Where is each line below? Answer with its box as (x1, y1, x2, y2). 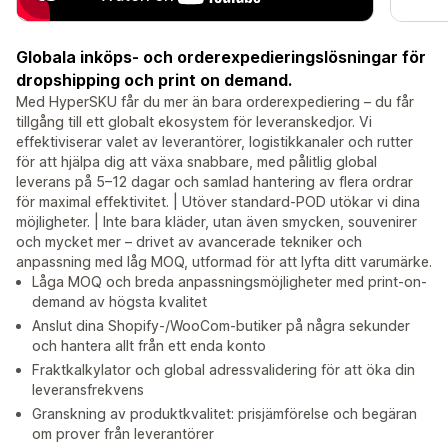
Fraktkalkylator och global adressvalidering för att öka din (32, 361, 415, 379)
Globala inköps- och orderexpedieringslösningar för (16, 47, 426, 68)
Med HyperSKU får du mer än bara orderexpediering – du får (16, 93, 414, 111)
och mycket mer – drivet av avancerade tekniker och (16, 233, 362, 251)
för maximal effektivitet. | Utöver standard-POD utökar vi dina (16, 193, 420, 211)
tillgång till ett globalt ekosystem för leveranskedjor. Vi (16, 113, 372, 131)
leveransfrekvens (32, 381, 144, 399)
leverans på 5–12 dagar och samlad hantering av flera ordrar (16, 173, 413, 191)
